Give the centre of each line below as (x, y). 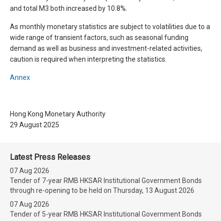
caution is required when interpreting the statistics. (88, 59)
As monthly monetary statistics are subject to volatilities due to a (110, 27)
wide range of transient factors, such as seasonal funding (99, 37)
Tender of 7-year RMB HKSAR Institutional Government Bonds (106, 181)
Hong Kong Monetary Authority (58, 114)
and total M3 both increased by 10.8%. (70, 8)
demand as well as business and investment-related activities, (106, 48)
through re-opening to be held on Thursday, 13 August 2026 (102, 190)
